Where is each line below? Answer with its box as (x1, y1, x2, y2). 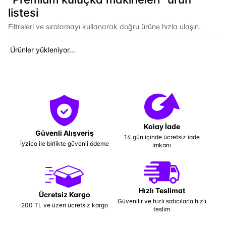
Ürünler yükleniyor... (10, 45, 75, 54)
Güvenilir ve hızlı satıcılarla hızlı (117, 197, 206, 205)
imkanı (152, 141, 171, 149)
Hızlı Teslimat (138, 186, 185, 195)
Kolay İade (143, 122, 180, 131)
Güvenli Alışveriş (35, 129, 94, 137)
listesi (8, 6, 38, 19)
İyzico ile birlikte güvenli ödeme (20, 140, 109, 147)
